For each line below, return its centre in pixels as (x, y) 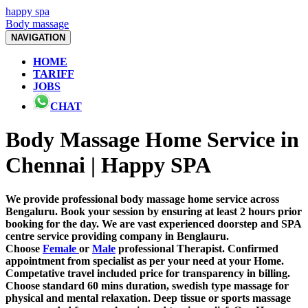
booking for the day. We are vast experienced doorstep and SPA (153, 223)
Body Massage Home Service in (152, 140)
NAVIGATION (38, 37)
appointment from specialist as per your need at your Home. (145, 261)
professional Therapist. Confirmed (197, 248)
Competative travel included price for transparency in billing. (148, 273)
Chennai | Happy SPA (108, 165)
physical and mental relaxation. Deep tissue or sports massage (148, 298)
